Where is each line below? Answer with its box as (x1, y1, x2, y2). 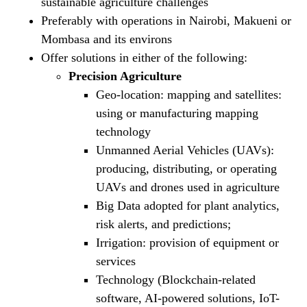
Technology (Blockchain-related (96, 273, 256, 287)
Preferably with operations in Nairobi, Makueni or (41, 14, 291, 28)
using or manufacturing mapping (96, 106, 258, 121)
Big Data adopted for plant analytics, (96, 199, 280, 213)
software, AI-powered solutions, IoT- (96, 291, 280, 306)
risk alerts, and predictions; (96, 217, 231, 232)
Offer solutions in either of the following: (41, 51, 247, 65)
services (96, 254, 136, 269)
